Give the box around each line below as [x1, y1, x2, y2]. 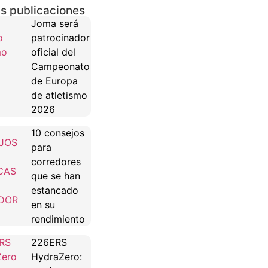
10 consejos [31, 127, 84, 139]
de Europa [31, 75, 78, 87]
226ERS [31, 236, 67, 249]
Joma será [31, 17, 78, 30]
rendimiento [31, 213, 85, 226]
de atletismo [31, 89, 87, 102]
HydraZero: [31, 251, 82, 263]
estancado [31, 184, 78, 197]
